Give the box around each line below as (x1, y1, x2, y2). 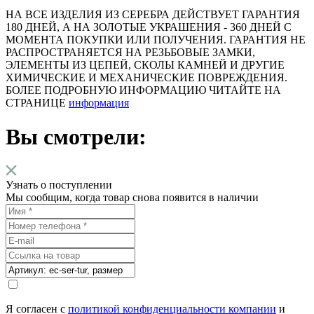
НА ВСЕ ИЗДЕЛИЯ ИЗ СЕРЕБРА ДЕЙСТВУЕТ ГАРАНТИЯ (6, 8, 300, 20)
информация (69, 96, 129, 109)
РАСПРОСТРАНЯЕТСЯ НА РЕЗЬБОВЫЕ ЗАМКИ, (6, 46, 255, 58)
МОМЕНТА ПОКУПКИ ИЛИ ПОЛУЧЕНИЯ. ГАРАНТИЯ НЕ (6, 33, 306, 46)
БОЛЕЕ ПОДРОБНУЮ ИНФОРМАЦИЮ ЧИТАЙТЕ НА (6, 83, 281, 96)
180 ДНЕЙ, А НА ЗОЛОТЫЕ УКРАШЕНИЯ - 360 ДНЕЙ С (6, 20, 292, 33)
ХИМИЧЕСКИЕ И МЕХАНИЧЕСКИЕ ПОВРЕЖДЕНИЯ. (6, 71, 287, 83)
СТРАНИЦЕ (6, 96, 69, 109)
